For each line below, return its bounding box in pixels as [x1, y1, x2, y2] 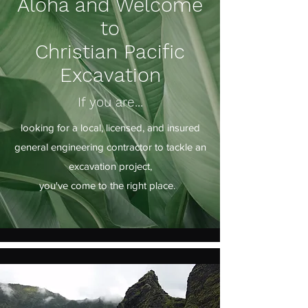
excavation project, [68, 160, 152, 172]
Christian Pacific [35, 40, 185, 63]
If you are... [77, 94, 143, 110]
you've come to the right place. [39, 179, 181, 191]
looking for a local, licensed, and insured [20, 122, 200, 133]
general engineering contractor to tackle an [14, 141, 206, 153]
